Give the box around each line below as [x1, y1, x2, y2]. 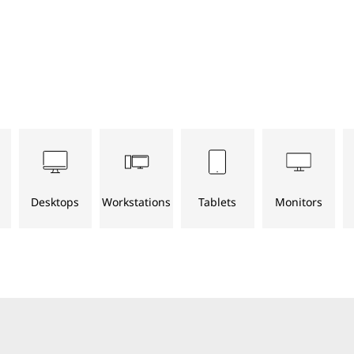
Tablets [198, 194, 237, 210]
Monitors [275, 194, 323, 210]
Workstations [102, 194, 171, 210]
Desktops [31, 194, 80, 210]
